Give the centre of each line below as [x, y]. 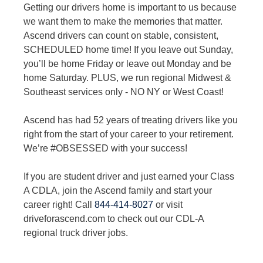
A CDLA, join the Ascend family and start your [118, 190]
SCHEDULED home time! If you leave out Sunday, [128, 50]
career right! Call [59, 205]
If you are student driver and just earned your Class [129, 176]
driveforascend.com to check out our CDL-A [114, 219]
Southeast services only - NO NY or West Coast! [124, 92]
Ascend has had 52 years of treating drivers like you [131, 120]
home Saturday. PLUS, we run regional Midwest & [127, 78]
